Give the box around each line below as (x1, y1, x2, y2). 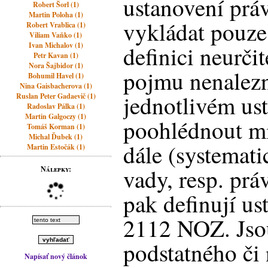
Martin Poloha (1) (28, 10, 83, 20)
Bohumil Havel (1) (28, 71, 84, 81)
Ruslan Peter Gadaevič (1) (16, 91, 96, 101)
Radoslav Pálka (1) (26, 101, 85, 111)
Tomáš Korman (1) (26, 121, 85, 132)
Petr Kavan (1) (33, 50, 78, 60)
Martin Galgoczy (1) (25, 111, 87, 121)
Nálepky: (40, 164, 71, 174)
